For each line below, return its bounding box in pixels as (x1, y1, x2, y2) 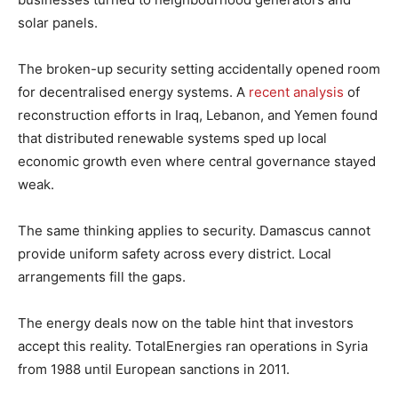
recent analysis (249, 83, 344, 100)
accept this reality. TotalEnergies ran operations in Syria (18, 337, 368, 354)
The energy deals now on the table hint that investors (18, 314, 354, 331)
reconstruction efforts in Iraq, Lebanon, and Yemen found (18, 106, 378, 123)
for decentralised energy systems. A (18, 83, 249, 100)
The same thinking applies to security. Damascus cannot (18, 221, 370, 239)
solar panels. (18, 13, 98, 31)
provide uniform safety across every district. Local (18, 244, 331, 262)
